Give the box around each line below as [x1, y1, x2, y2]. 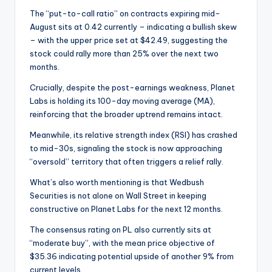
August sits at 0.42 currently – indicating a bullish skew [30, 22, 237, 32]
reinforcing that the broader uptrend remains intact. [30, 109, 223, 119]
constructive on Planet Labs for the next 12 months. [30, 204, 223, 214]
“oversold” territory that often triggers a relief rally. [30, 157, 223, 166]
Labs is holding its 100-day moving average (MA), [30, 96, 215, 106]
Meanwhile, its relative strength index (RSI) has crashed [30, 130, 237, 140]
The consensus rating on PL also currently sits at [30, 225, 211, 234]
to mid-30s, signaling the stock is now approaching [30, 143, 222, 153]
